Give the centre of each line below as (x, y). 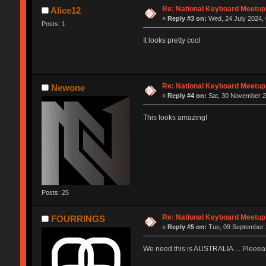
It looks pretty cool (172, 40)
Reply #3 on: (187, 18)
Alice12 (66, 10)
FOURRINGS (78, 218)
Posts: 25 (55, 192)
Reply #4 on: (187, 95)
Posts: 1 (53, 23)
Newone (68, 87)
